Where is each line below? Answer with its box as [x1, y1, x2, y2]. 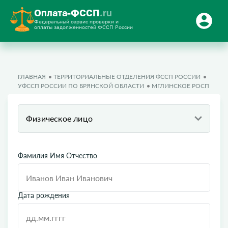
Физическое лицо [26, 113, 93, 123]
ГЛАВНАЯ [18, 73, 46, 80]
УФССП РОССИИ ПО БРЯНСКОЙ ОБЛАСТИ [18, 82, 144, 90]
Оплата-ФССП [34, 7, 100, 18]
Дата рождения [18, 191, 70, 199]
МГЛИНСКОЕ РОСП [152, 82, 209, 90]
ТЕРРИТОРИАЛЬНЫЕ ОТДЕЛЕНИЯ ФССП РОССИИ [53, 73, 201, 80]
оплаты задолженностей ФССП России [34, 24, 133, 30]
